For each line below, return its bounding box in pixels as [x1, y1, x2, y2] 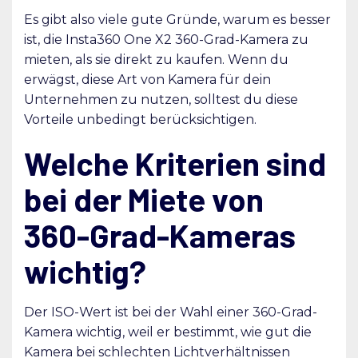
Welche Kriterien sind [24, 143, 326, 182]
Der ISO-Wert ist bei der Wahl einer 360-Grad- [24, 304, 317, 320]
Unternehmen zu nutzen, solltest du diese [24, 91, 298, 107]
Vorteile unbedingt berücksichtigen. [24, 111, 257, 127]
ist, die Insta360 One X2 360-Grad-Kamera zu [24, 31, 308, 47]
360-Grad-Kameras [24, 215, 296, 254]
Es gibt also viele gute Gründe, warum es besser [24, 11, 331, 27]
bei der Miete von [24, 179, 264, 218]
